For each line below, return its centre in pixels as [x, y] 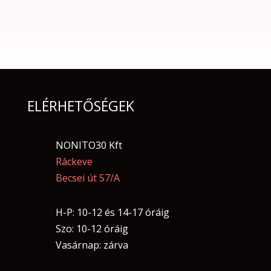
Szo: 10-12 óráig [92, 228]
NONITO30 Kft [89, 145]
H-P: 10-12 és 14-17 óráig [112, 212]
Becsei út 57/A [87, 178]
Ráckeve [74, 161]
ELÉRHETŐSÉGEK [80, 106]
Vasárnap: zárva [92, 245]
